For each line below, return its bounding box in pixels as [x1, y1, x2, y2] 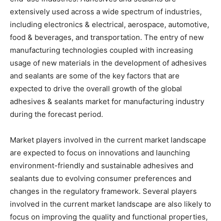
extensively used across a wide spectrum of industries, [10, 6, 202, 16]
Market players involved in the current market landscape [10, 135, 206, 145]
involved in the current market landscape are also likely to [10, 199, 211, 209]
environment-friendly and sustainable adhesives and [10, 160, 193, 170]
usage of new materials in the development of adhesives [10, 58, 207, 68]
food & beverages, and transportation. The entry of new [10, 32, 204, 42]
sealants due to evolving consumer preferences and [10, 173, 191, 183]
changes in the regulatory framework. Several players [10, 186, 197, 196]
